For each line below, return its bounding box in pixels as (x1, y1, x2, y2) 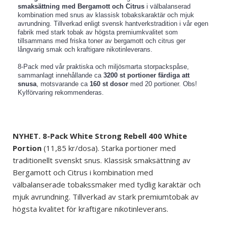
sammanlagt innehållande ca (18, 71, 103, 79)
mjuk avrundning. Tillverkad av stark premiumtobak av (13, 192, 199, 202)
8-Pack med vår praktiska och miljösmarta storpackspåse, (18, 63, 189, 70)
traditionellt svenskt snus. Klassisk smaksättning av (13, 155, 191, 165)
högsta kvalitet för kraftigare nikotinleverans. (13, 204, 168, 214)
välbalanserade (13, 179, 67, 190)
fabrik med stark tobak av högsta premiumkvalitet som (18, 28, 178, 36)
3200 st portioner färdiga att (103, 71, 190, 79)
